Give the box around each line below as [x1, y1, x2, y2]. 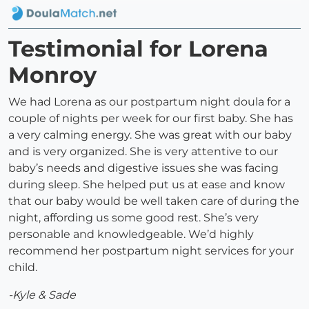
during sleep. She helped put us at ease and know [8, 178, 285, 192]
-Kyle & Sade [8, 288, 76, 302]
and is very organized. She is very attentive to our [8, 145, 278, 159]
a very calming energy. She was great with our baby [8, 128, 292, 142]
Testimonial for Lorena [8, 35, 268, 63]
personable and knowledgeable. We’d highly [8, 228, 254, 241]
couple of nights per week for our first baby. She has [8, 112, 293, 126]
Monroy [8, 61, 97, 89]
